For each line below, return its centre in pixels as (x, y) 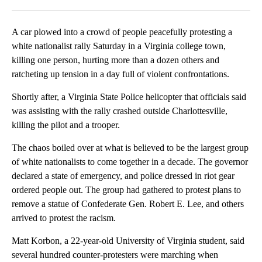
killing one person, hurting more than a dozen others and (116, 60)
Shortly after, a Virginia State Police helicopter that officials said (129, 97)
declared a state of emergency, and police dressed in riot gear (123, 176)
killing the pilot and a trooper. (66, 125)
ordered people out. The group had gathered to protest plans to (126, 190)
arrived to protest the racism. (64, 218)
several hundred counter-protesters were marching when (115, 255)
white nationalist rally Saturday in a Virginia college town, (119, 46)
